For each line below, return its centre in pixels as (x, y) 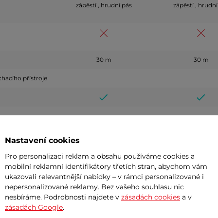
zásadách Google (34, 207)
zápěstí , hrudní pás (104, 5)
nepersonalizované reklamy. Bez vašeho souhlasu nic (94, 187)
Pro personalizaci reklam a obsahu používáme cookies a (100, 156)
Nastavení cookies (42, 140)
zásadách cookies (151, 197)
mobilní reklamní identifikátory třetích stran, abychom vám (106, 166)
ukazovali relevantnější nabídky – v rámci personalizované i (104, 177)
